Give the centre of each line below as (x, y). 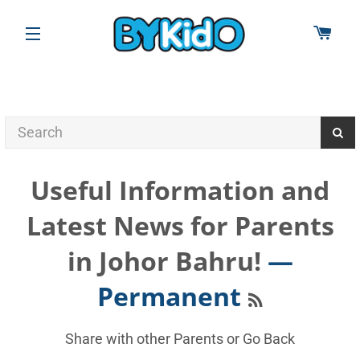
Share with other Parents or (154, 339)
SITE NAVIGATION (88, 54)
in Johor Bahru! (164, 261)
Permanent (172, 296)
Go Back (269, 339)
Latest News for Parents (180, 225)
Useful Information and (180, 190)
